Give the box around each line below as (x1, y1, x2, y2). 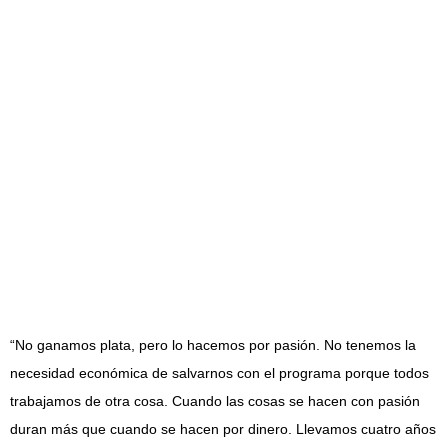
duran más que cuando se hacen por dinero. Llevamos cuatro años (10, 421, 436, 437)
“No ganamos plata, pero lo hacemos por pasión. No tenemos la (10, 337, 416, 353)
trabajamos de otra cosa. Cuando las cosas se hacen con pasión (10, 393, 420, 409)
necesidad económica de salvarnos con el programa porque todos (10, 365, 429, 381)
